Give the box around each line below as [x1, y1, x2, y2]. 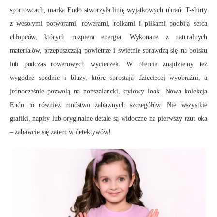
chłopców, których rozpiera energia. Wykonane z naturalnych [10, 33, 207, 41]
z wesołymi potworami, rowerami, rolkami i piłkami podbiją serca [10, 20, 207, 28]
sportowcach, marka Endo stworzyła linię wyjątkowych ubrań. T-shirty [10, 6, 207, 14]
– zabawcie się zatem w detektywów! [10, 128, 111, 136]
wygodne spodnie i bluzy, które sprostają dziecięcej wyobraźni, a [10, 74, 207, 82]
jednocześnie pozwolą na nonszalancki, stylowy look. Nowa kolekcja [10, 88, 207, 95]
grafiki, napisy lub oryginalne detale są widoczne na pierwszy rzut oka [10, 115, 207, 123]
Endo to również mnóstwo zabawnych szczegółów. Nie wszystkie [10, 101, 207, 109]
